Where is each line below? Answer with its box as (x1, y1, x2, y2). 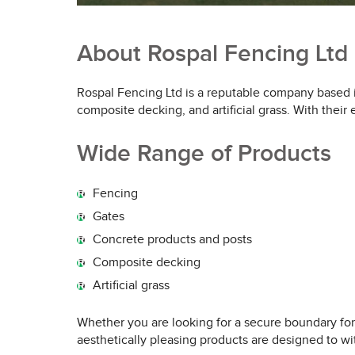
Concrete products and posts (93, 232, 252, 247)
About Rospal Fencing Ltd (77, 40, 348, 68)
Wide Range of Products (77, 139, 331, 168)
